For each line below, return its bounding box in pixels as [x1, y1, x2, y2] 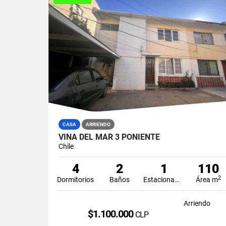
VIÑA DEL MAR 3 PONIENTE [59, 132, 160, 142]
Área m [195, 175, 218, 184]
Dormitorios [57, 175, 94, 184]
